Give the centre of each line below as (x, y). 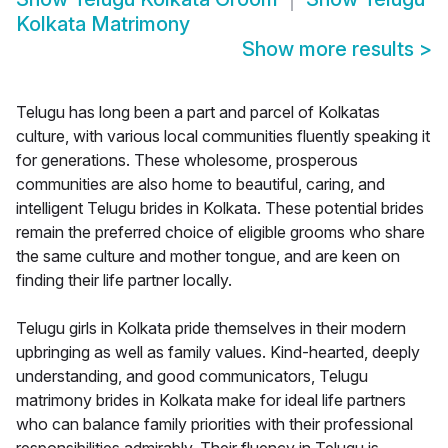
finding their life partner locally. (124, 280)
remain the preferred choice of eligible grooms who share (220, 232)
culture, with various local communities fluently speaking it (223, 136)
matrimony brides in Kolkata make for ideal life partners (211, 400)
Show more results (330, 49)
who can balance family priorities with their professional (214, 424)
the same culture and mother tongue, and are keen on (208, 256)
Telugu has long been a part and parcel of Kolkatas (198, 112)
